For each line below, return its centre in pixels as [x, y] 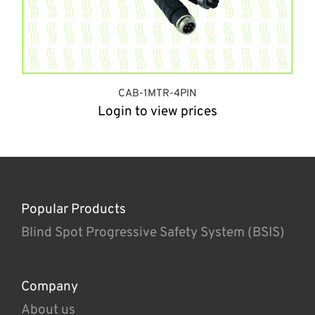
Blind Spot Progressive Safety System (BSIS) [153, 232]
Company [50, 287]
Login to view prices [157, 112]
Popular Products [73, 209]
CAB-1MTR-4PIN [157, 94]
